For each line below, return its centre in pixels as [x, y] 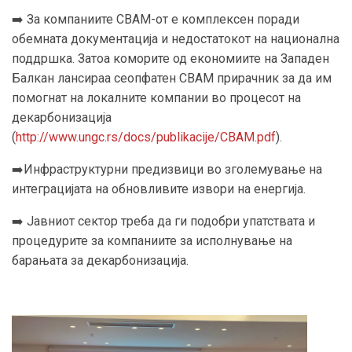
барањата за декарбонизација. [100, 261]
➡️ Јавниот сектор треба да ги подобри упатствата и [163, 222]
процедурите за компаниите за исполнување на [152, 241]
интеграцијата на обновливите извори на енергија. [159, 189]
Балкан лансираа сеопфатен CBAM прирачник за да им [172, 79]
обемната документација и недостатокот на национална [176, 39]
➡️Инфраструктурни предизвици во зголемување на [167, 170]
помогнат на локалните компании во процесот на [156, 98]
